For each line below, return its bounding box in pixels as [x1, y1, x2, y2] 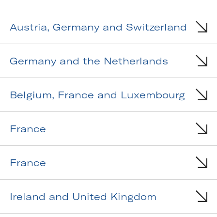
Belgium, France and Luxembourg [10, 89, 185, 101]
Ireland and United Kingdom [10, 190, 156, 203]
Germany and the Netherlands [10, 55, 168, 67]
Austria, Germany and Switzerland [10, 21, 187, 33]
